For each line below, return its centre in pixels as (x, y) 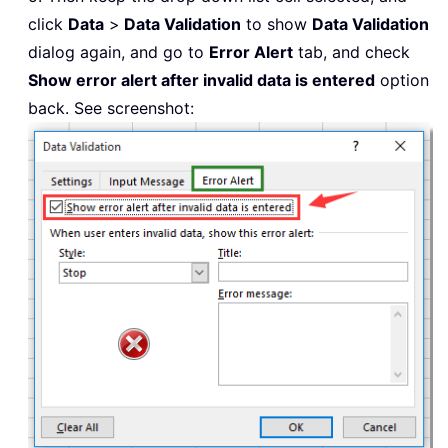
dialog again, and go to (118, 51)
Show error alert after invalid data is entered (201, 79)
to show (276, 23)
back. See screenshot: (111, 107)
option (402, 79)
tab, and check (351, 51)
